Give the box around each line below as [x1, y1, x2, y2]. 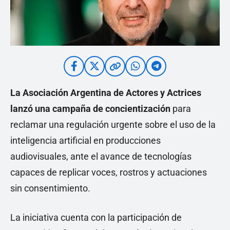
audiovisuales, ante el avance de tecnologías [10, 151, 191, 162]
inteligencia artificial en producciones [10, 135, 161, 146]
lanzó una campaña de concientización [10, 103, 170, 114]
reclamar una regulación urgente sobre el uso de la [10, 119, 216, 130]
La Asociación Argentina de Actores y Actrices [10, 87, 201, 99]
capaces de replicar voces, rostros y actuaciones [10, 167, 207, 178]
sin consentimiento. [10, 183, 90, 194]
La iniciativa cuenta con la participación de [10, 212, 182, 223]
